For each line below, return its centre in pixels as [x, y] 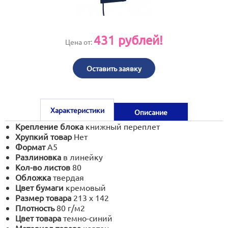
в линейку [83, 157]
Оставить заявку [114, 68]
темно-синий [88, 218]
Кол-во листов [43, 167]
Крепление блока [49, 126]
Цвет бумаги [39, 187]
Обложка [33, 177]
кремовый [86, 187]
